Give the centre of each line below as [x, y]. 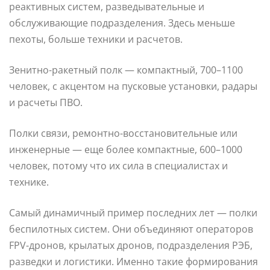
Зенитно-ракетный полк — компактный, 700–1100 [126, 70]
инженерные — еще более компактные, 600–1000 [126, 149]
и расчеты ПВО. [46, 102]
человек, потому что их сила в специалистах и [118, 165]
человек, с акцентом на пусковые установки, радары [133, 86]
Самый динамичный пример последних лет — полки [133, 212]
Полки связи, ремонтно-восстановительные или [123, 133]
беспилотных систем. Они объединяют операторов [131, 229]
